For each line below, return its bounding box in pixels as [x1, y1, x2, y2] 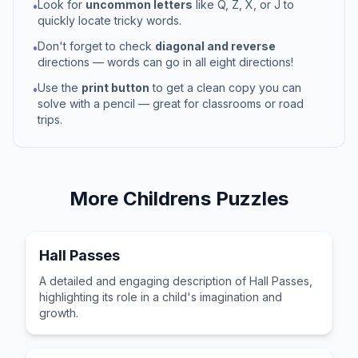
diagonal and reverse [155, 39, 276, 53]
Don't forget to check [38, 39, 155, 53]
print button [82, 81, 149, 94]
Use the [38, 81, 82, 94]
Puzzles [211, 187, 288, 210]
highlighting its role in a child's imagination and [39, 290, 282, 304]
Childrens [123, 187, 211, 210]
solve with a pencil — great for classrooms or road [38, 97, 304, 110]
